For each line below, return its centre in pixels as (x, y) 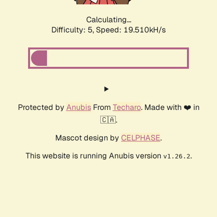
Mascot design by (88, 138)
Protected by (42, 108)
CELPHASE (141, 138)
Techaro (127, 108)
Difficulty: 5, (74, 30)
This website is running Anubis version (94, 156)
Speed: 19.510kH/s (131, 30)
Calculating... (108, 20)
